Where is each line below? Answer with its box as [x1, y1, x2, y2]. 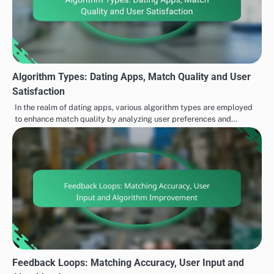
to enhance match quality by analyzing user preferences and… [15, 114, 237, 124]
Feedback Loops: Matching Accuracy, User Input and [12, 256, 244, 268]
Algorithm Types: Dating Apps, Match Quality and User [12, 70, 251, 83]
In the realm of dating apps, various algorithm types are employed [15, 102, 253, 112]
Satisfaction [12, 85, 65, 97]
